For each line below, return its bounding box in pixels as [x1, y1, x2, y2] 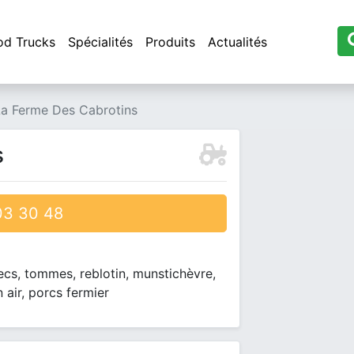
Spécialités [68, 34, 133, 50]
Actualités [208, 34, 267, 50]
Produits [145, 34, 195, 50]
